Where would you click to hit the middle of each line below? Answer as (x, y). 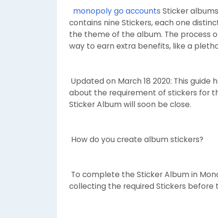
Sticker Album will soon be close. (130, 104)
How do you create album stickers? (136, 139)
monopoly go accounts (117, 11)
